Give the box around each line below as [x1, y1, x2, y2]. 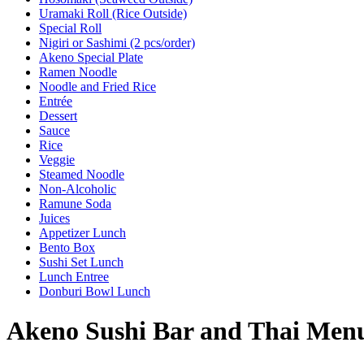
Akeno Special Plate [39, 50, 143, 64]
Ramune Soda [39, 196, 111, 210]
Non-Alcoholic [39, 181, 116, 196]
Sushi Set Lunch [39, 254, 123, 269]
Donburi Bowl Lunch [39, 284, 150, 298]
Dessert [39, 108, 77, 123]
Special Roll [39, 20, 102, 35]
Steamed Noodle [39, 167, 124, 181]
